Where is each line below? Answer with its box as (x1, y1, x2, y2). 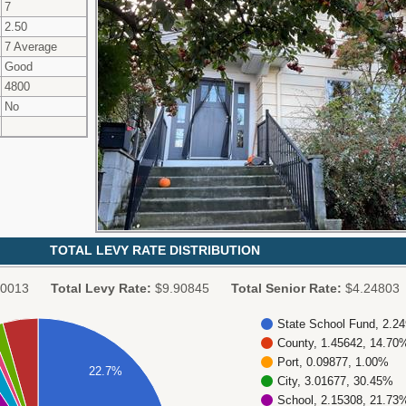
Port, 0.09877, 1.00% (277, 354, 389, 369)
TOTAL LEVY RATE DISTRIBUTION (50, 243, 260, 257)
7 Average (5, 39, 57, 53)
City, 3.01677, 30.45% (277, 373, 393, 388)
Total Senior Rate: (231, 281, 342, 295)
